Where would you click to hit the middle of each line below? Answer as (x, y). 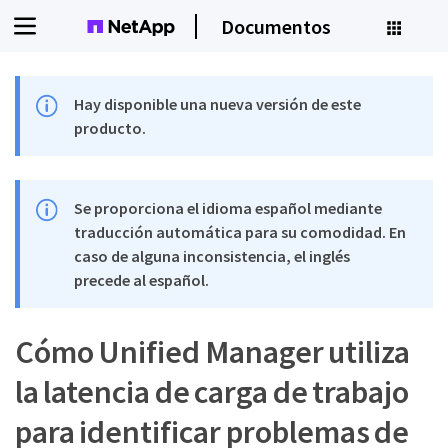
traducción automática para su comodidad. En (240, 232)
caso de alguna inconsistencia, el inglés (212, 256)
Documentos (275, 26)
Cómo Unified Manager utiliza (213, 352)
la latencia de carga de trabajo (212, 392)
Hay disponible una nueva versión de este (218, 104)
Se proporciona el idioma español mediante (228, 208)
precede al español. (142, 280)
